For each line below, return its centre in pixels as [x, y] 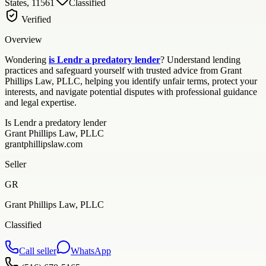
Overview [23, 39]
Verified [35, 19]
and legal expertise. [41, 102]
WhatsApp [91, 251]
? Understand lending [200, 59]
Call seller [38, 251]
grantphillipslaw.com [44, 144]
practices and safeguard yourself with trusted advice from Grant [123, 70]
